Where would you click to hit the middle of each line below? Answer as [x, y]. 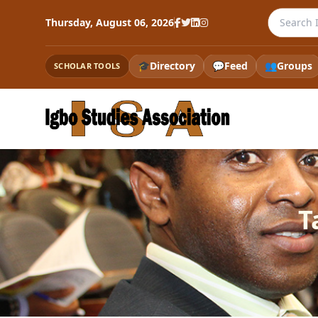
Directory [172, 66]
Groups [294, 66]
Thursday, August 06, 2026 [110, 22]
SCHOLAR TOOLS [87, 66]
